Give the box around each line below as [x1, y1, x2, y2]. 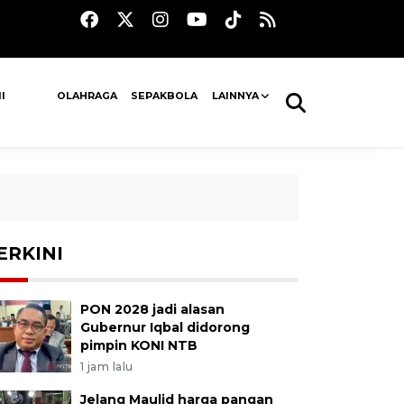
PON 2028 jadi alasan [79, 301, 225, 317]
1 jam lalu [79, 360, 133, 373]
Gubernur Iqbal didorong [79, 319, 250, 335]
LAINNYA [211, 89, 259, 102]
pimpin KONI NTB [79, 337, 197, 353]
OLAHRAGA [57, 89, 118, 102]
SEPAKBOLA [131, 89, 198, 102]
